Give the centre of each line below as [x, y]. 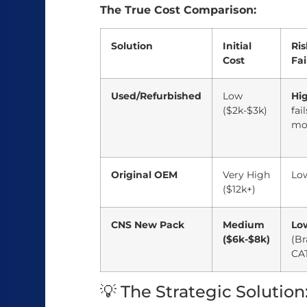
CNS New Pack [148, 224]
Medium [244, 224]
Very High [246, 174]
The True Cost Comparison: [178, 10]
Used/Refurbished [156, 96]
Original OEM [144, 174]
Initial [237, 46]
